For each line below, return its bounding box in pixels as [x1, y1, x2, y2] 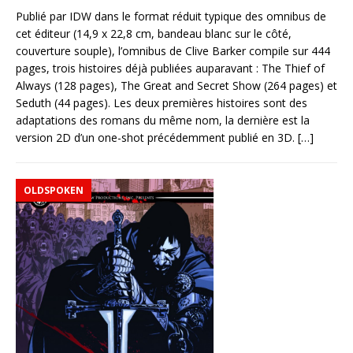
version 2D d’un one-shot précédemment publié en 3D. [16, 129, 298, 145]
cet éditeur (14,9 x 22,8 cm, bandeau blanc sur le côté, [16, 25, 292, 41]
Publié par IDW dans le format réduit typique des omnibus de [16, 8, 326, 24]
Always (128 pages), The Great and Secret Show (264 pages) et [16, 77, 337, 93]
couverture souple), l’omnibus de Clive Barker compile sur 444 [16, 43, 330, 58]
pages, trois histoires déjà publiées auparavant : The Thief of [16, 60, 325, 76]
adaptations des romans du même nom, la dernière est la [16, 112, 310, 128]
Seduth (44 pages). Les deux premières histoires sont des [16, 95, 307, 110]
